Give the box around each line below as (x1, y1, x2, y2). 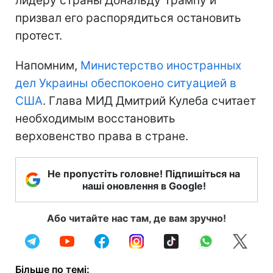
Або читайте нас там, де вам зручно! (47, 212, 226, 225)
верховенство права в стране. (15, 129, 188, 144)
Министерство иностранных (80, 58, 241, 73)
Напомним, (15, 58, 80, 73)
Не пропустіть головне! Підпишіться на (48, 168, 240, 180)
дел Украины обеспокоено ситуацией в (15, 76, 236, 91)
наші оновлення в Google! (82, 180, 206, 193)
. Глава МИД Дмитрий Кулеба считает (43, 94, 256, 108)
